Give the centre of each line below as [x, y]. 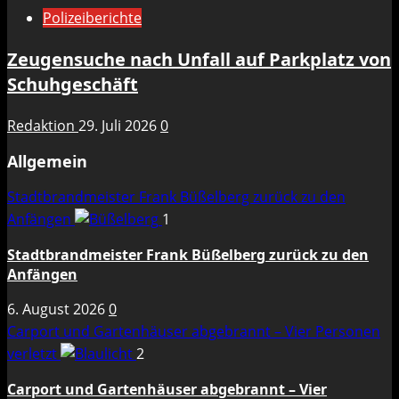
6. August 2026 [58, 309]
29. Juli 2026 [119, 126]
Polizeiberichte [92, 18]
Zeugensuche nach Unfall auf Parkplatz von [199, 60]
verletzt [34, 354]
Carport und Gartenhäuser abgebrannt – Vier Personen [194, 332]
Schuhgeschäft [73, 85]
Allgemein [47, 162]
